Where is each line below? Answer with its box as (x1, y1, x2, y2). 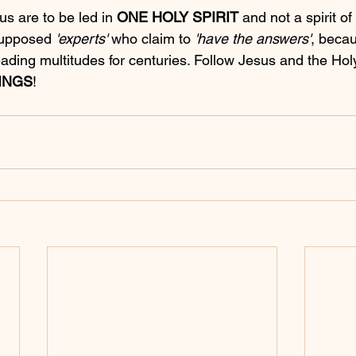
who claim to (107, 30, 195, 48)
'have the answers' (195, 30, 311, 48)
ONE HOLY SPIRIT (117, 9, 238, 26)
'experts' (56, 30, 107, 48)
